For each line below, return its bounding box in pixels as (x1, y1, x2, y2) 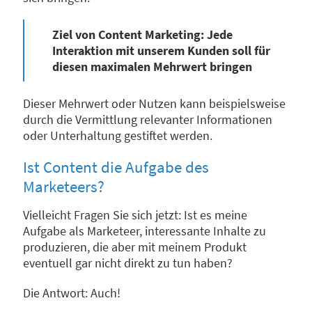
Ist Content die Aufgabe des (23, 157, 209, 178)
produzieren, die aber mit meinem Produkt (23, 239, 247, 256)
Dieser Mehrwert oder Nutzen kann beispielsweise (23, 95, 286, 112)
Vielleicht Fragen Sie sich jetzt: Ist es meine (23, 207, 247, 224)
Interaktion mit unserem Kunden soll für (52, 42, 270, 59)
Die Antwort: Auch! (23, 285, 120, 302)
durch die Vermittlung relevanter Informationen (23, 111, 272, 128)
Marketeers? (23, 176, 104, 197)
